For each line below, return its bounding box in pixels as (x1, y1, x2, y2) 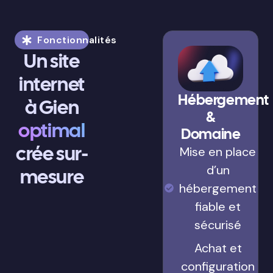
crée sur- (16, 141, 88, 166)
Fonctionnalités (37, 34, 117, 46)
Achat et (194, 239, 242, 256)
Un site (24, 48, 80, 74)
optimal (18, 118, 85, 143)
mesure (19, 164, 84, 190)
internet (18, 71, 85, 97)
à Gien (24, 94, 79, 120)
